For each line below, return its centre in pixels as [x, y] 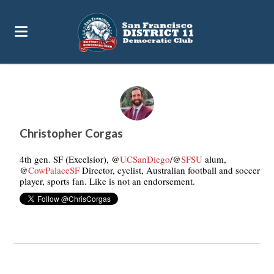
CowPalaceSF [54, 170]
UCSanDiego [145, 159]
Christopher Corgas [72, 133]
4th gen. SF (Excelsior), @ [70, 159]
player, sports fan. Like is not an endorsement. [108, 181]
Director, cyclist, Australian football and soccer [170, 170]
